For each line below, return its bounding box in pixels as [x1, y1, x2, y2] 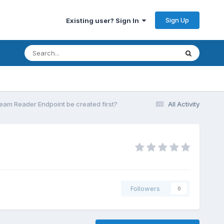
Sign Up [165, 15, 189, 24]
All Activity [168, 99, 200, 108]
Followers [130, 184, 160, 193]
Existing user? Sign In [66, 16, 142, 24]
